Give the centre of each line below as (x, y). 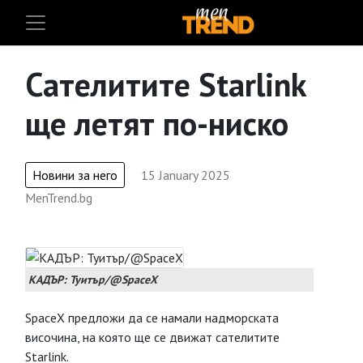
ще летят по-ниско (157, 123)
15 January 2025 (186, 175)
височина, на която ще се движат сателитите (152, 337)
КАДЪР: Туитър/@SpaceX (93, 280)
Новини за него (75, 175)
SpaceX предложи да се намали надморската (152, 318)
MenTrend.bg (59, 198)
